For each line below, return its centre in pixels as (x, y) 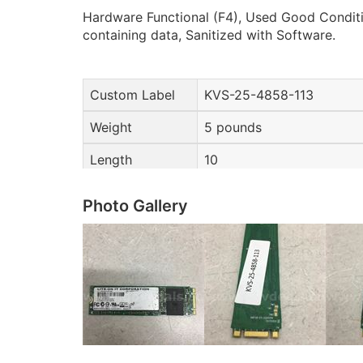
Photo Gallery (135, 206)
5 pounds (233, 128)
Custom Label (132, 95)
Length (111, 160)
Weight (111, 128)
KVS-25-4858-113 (259, 95)
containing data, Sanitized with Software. (209, 35)
